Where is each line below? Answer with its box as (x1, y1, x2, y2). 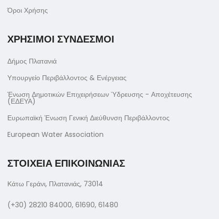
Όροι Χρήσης (7, 5, 48, 15)
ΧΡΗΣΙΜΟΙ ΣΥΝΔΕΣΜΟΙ (7, 32, 114, 46)
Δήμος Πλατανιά (7, 56, 57, 66)
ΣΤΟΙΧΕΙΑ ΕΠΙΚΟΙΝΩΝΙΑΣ (7, 156, 125, 170)
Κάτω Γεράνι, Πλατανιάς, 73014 (7, 178, 103, 189)
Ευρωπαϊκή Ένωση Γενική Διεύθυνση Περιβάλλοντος (7, 112, 170, 123)
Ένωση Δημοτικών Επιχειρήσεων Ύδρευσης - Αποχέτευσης (7, 89, 192, 99)
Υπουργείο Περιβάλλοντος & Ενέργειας (7, 72, 127, 83)
